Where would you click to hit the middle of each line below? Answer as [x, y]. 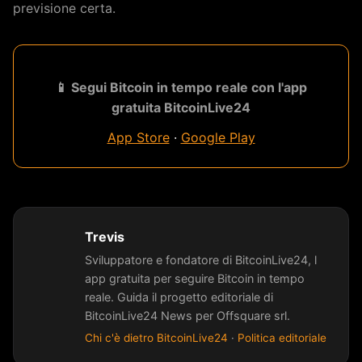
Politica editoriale [282, 338]
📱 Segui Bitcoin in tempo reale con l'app [181, 87]
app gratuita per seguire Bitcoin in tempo [195, 278]
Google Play [218, 137]
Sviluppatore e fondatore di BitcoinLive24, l [201, 259]
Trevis [105, 236]
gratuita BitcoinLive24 [181, 107]
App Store [138, 137]
